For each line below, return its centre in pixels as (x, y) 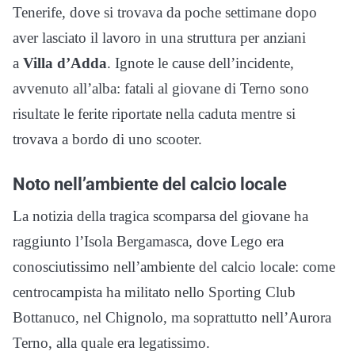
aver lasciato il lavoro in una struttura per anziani (159, 37)
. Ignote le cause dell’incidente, (200, 63)
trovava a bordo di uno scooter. (107, 139)
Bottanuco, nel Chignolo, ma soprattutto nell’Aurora (172, 317)
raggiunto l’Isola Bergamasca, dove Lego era (148, 241)
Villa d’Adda (65, 63)
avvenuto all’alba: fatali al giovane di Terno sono (161, 88)
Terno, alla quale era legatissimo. (111, 342)
